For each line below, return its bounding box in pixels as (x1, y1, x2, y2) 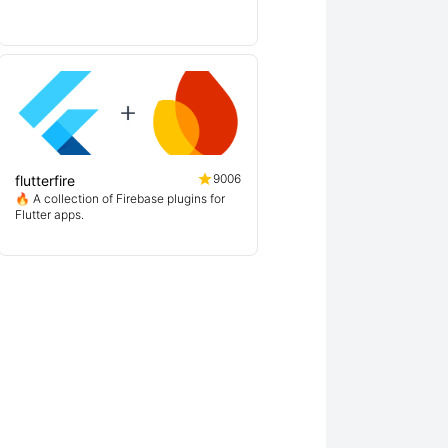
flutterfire (15, 172, 75, 189)
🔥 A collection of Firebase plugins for (15, 191, 225, 206)
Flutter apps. (15, 207, 84, 222)
